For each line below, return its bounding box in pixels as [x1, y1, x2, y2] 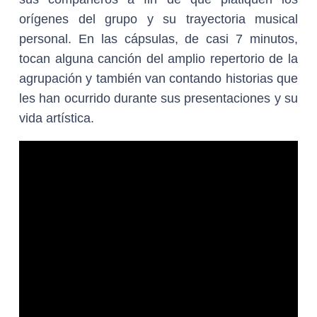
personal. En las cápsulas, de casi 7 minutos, [19, 32, 298, 46]
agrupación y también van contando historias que [19, 71, 298, 86]
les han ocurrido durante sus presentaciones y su [19, 91, 298, 105]
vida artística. [19, 111, 94, 125]
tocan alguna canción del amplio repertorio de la [19, 52, 298, 66]
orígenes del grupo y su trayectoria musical [19, 12, 298, 26]
